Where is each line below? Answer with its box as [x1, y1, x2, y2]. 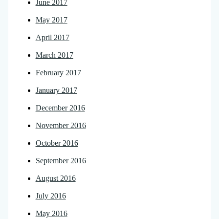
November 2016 [35, 121, 86, 130]
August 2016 [35, 174, 76, 183]
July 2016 [35, 192, 66, 200]
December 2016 [35, 104, 85, 112]
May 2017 [35, 16, 67, 24]
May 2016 [35, 209, 67, 218]
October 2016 [35, 139, 78, 148]
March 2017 [35, 51, 73, 60]
